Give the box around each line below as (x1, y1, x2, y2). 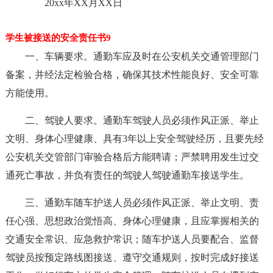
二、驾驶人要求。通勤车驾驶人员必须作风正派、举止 (24, 115, 259, 126)
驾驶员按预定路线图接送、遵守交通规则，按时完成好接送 (5, 252, 259, 263)
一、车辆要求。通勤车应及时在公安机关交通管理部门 (24, 51, 259, 62)
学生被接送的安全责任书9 (5, 33, 111, 43)
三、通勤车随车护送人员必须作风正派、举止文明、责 (24, 197, 259, 208)
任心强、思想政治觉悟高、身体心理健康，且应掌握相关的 (5, 216, 259, 226)
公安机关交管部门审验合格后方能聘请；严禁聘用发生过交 (5, 152, 259, 162)
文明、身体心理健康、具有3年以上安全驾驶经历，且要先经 (5, 133, 264, 144)
